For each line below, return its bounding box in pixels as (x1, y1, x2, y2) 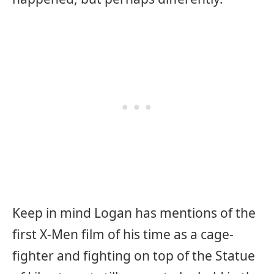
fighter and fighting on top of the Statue (12, 246, 255, 264)
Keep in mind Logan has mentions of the (12, 204, 256, 221)
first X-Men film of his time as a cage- (12, 225, 234, 243)
